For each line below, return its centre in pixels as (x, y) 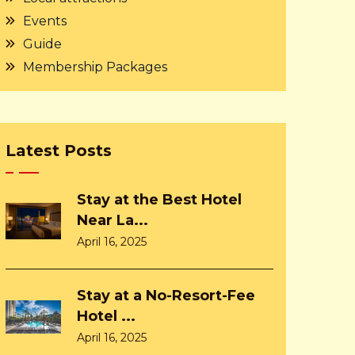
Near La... (113, 220)
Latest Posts (59, 151)
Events (45, 21)
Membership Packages (95, 67)
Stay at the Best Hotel (159, 200)
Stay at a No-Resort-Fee (166, 296)
